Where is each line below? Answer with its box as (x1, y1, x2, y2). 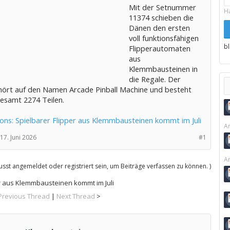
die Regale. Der (128, 74, 181, 84)
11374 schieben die (128, 12, 194, 23)
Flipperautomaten (128, 43, 190, 53)
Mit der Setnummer (128, 2, 196, 12)
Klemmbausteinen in (128, 64, 198, 74)
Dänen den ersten (128, 23, 190, 33)
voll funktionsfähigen (128, 33, 199, 43)
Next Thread (56, 191, 95, 201)
